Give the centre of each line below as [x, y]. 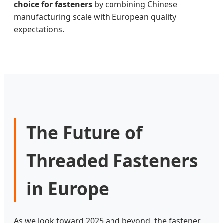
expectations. [39, 30]
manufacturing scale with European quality [95, 17]
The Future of [85, 132]
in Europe [68, 188]
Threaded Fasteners [112, 160]
